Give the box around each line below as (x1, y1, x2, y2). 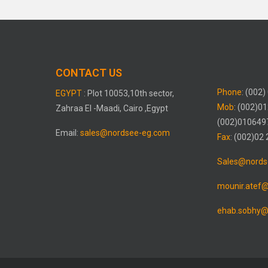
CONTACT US (56, 66, 123, 80)
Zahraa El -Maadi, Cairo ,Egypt (56, 103, 169, 114)
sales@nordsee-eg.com (80, 128, 170, 138)
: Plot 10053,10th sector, (84, 89, 175, 99)
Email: (56, 128, 81, 138)
